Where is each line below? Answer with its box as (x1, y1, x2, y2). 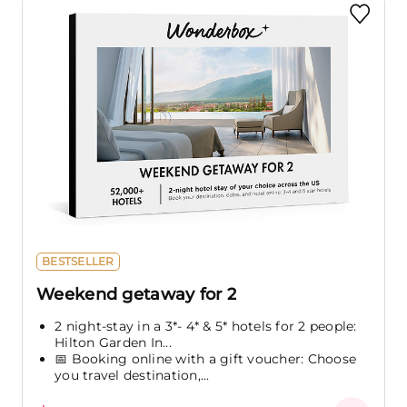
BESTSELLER (42, 253, 114, 268)
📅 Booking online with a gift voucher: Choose (55, 350, 356, 367)
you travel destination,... (55, 366, 210, 383)
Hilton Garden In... (55, 333, 172, 351)
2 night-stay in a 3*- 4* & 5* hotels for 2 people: (55, 317, 357, 334)
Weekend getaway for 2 (36, 283, 237, 304)
